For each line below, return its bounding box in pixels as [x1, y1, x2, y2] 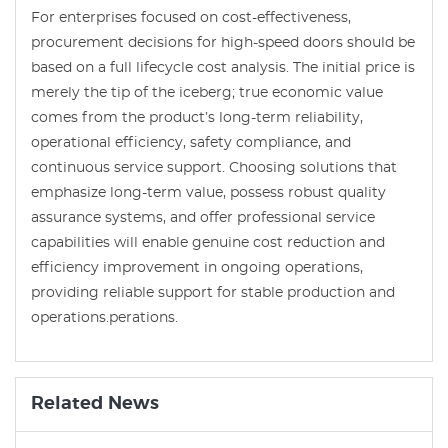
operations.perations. [31, 310, 178, 325]
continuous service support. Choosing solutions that [31, 160, 397, 175]
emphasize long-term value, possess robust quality [31, 185, 386, 200]
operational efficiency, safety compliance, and [31, 135, 351, 150]
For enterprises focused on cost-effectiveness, [31, 10, 351, 25]
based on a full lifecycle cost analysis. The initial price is [31, 60, 415, 75]
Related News [31, 394, 159, 413]
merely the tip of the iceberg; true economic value [31, 85, 383, 100]
